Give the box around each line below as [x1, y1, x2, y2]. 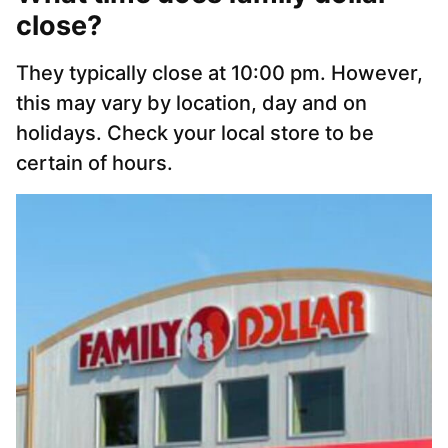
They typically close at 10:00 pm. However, [16, 61, 423, 86]
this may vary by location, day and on [16, 91, 367, 116]
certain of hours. [16, 151, 173, 176]
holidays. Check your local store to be [16, 121, 374, 146]
